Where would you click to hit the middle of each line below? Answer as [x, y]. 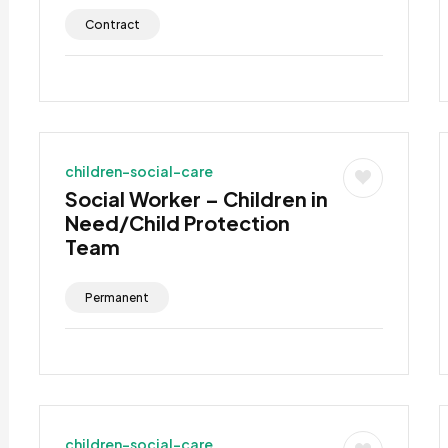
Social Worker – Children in [196, 198]
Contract [112, 24]
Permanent [116, 297]
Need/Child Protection [177, 222]
